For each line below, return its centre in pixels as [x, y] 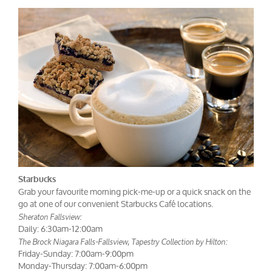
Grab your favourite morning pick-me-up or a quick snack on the [134, 191]
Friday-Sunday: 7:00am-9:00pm [76, 253]
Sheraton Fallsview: [50, 216]
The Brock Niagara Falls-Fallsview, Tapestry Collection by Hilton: [123, 241]
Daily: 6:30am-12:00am [60, 228]
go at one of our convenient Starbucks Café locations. [116, 203]
